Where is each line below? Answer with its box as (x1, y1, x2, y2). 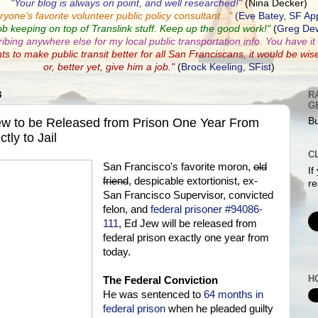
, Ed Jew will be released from (118, 218, 257, 230)
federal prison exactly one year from (102, 232, 269, 244)
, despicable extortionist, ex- (128, 175, 258, 187)
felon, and (102, 204, 150, 216)
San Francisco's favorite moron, (102, 161, 253, 173)
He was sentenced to (102, 289, 204, 301)
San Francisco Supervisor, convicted (102, 190, 273, 202)
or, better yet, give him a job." (43, 62, 175, 72)
